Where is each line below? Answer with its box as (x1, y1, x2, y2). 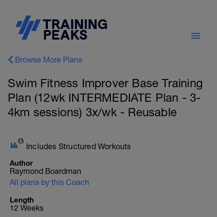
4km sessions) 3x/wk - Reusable (8, 105, 177, 119)
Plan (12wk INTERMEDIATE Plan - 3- (8, 91, 201, 104)
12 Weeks (10, 203, 44, 212)
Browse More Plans (15, 55, 82, 64)
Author (10, 158, 33, 167)
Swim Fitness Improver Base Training (8, 76, 203, 90)
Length (10, 195, 34, 204)
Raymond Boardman (10, 167, 81, 175)
